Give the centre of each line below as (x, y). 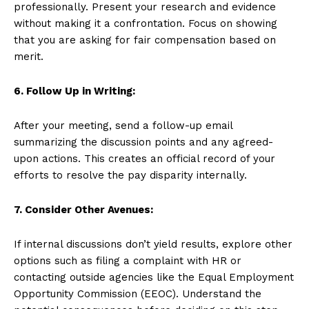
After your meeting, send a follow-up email (123, 125)
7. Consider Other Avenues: (83, 209)
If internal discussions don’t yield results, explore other (153, 244)
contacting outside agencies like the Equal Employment (154, 277)
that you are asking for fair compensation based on (145, 40)
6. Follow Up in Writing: (74, 91)
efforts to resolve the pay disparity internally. (130, 175)
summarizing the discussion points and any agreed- (143, 142)
